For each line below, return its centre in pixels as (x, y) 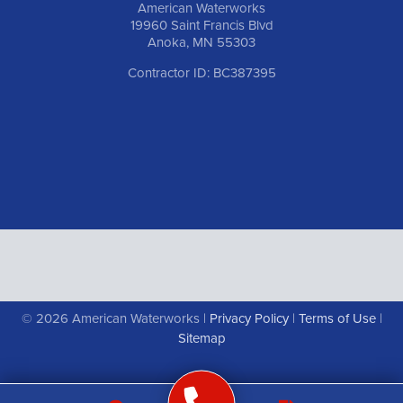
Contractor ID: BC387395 (201, 72)
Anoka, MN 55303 (201, 41)
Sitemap (201, 337)
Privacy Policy (249, 318)
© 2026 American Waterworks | (115, 318)
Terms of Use (337, 318)
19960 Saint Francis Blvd (201, 24)
